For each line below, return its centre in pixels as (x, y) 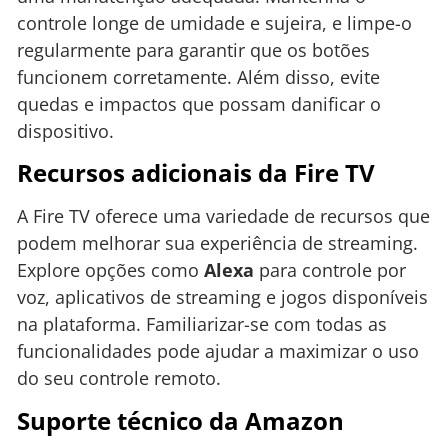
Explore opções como (110, 270)
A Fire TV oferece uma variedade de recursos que (223, 216)
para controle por (330, 270)
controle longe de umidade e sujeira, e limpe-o (214, 22)
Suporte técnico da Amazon (180, 420)
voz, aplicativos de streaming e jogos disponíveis (222, 297)
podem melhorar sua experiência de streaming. (217, 243)
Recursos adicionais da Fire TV (196, 173)
